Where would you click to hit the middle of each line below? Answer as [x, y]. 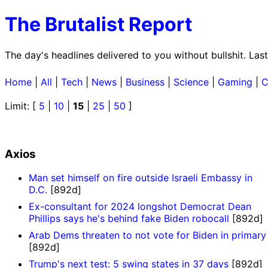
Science [191, 82]
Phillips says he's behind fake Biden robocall [129, 219]
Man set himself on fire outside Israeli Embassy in [141, 178]
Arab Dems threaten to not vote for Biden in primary [147, 235]
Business [145, 82]
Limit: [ [22, 106]
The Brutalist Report [98, 25]
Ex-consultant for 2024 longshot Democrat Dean [140, 207]
